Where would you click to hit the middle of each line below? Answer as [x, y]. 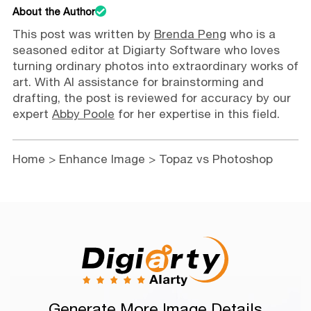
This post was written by [83, 34]
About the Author [53, 11]
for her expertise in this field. [197, 114]
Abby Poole [83, 114]
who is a [251, 34]
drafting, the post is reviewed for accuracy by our [151, 98]
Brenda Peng [190, 34]
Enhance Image [102, 159]
